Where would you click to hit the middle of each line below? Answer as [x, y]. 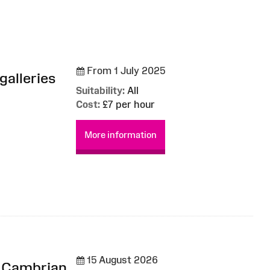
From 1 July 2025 [125, 70]
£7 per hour [127, 104]
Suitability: [100, 90]
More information [121, 134]
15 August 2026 [121, 259]
